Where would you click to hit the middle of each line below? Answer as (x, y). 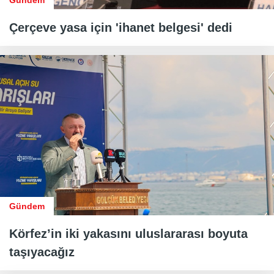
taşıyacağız (42, 252)
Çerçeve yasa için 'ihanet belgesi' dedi (121, 28)
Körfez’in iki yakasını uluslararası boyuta (128, 234)
